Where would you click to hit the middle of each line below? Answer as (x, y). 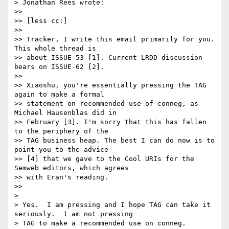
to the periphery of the (61, 131)
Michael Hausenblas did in (65, 113)
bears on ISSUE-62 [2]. (59, 67)
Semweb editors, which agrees (72, 168)
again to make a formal (59, 95)
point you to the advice (61, 150)
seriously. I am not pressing (74, 214)
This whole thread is (55, 49)
